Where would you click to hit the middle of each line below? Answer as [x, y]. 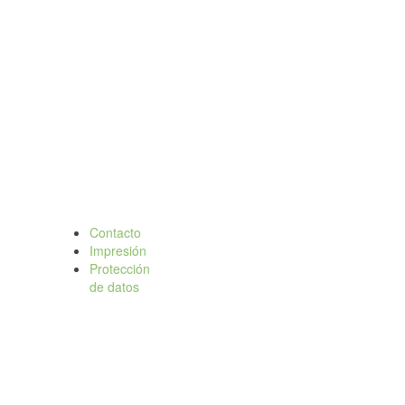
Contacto [116, 232]
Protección [120, 268]
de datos [115, 287]
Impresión [118, 250]
